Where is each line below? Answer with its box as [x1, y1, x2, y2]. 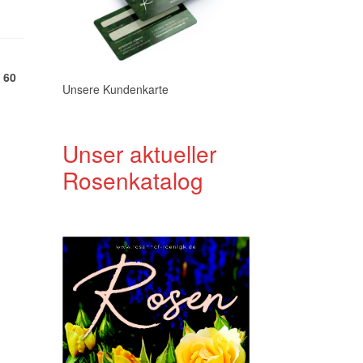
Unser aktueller [62, 137, 216, 169]
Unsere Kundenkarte [62, 81, 169, 98]
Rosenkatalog [62, 164, 203, 196]
